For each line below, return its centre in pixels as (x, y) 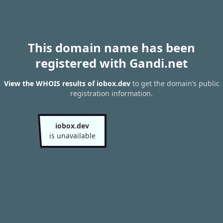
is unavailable (72, 136)
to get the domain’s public (175, 84)
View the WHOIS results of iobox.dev (67, 84)
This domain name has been (111, 48)
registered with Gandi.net (111, 63)
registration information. (111, 94)
